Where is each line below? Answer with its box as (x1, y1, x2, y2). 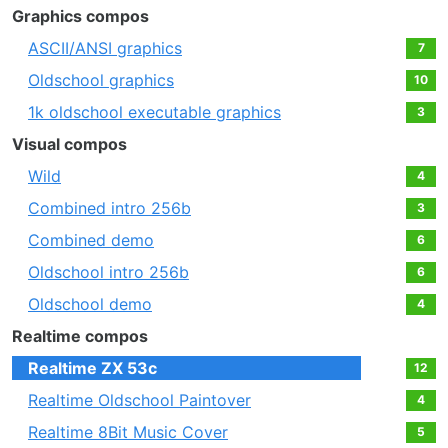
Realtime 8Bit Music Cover (28, 422, 228, 443)
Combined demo (28, 230, 154, 251)
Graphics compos (12, 6, 149, 27)
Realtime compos (12, 326, 148, 347)
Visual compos (12, 134, 127, 155)
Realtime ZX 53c (28, 358, 157, 379)
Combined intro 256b (28, 198, 191, 219)
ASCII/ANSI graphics (28, 38, 182, 59)
